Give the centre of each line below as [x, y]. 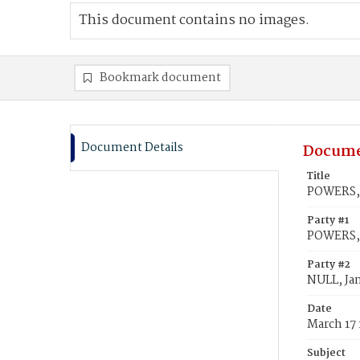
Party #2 [329, 265]
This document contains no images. [194, 20]
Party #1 [328, 221]
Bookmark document [160, 78]
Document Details [132, 148]
